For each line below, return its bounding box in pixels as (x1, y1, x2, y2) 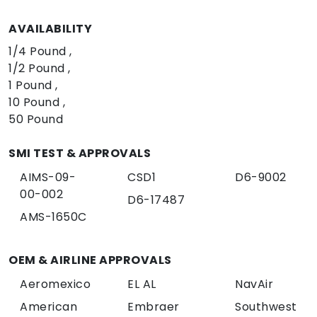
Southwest (235, 298, 297, 315)
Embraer (127, 298, 180, 315)
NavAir (235, 275, 273, 292)
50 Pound (8, 110, 63, 127)
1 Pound (8, 76, 55, 93)
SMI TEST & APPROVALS (8, 144, 151, 161)
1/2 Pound (8, 59, 68, 76)
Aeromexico (20, 275, 91, 292)
